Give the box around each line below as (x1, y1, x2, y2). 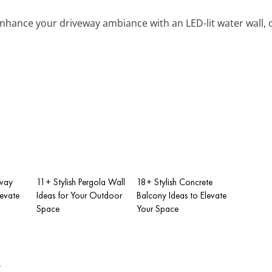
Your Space (137, 202, 178, 215)
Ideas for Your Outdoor (36, 189, 122, 202)
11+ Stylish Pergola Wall (36, 175, 125, 188)
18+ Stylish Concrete (137, 175, 212, 188)
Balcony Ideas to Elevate (137, 189, 226, 202)
